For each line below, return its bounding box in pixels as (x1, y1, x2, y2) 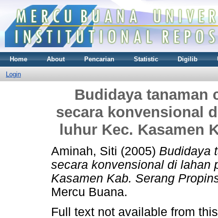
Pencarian (84, 55, 114, 63)
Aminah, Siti (51, 145, 117, 158)
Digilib (178, 55, 198, 63)
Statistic (134, 55, 158, 63)
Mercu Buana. (51, 185, 127, 199)
